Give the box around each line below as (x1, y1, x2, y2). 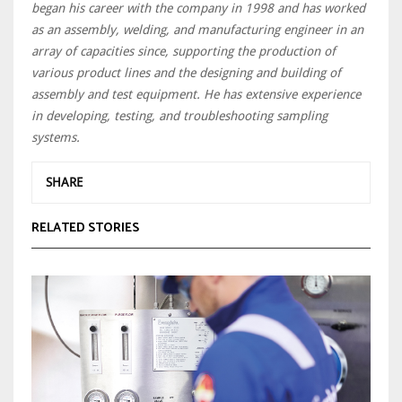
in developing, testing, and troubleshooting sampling (31, 109, 328, 123)
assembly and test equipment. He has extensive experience (31, 87, 361, 101)
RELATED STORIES (31, 218, 139, 239)
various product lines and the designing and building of (31, 66, 341, 80)
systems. (31, 130, 80, 144)
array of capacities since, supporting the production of (31, 44, 336, 58)
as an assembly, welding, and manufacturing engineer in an (31, 22, 363, 37)
